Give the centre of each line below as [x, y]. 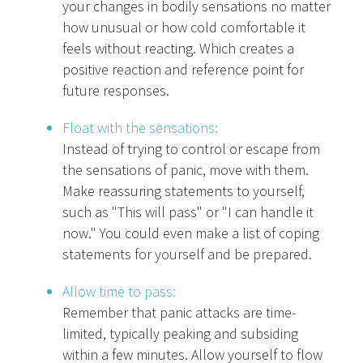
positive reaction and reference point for [184, 70]
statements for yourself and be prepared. [188, 254]
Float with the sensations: [141, 128]
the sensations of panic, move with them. [186, 170]
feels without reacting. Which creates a [179, 49]
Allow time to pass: [120, 292]
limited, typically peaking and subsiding [181, 334]
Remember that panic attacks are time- [179, 313]
